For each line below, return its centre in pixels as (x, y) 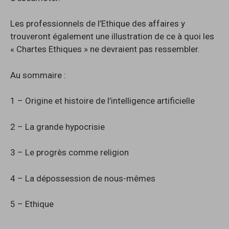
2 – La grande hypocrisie (58, 127)
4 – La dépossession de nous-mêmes (83, 178)
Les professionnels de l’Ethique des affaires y (98, 24)
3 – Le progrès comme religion (70, 153)
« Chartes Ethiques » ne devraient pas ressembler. (105, 49)
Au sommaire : (38, 75)
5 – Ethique (32, 204)
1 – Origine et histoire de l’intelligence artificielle (102, 101)
